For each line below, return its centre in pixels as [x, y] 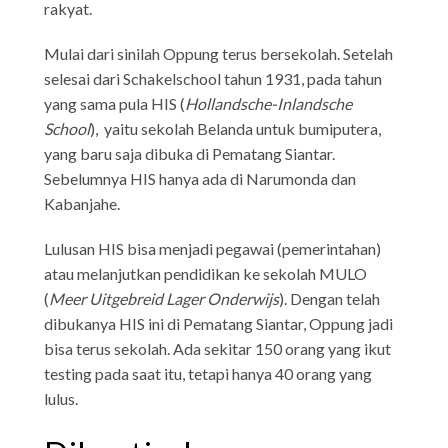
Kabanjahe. [84, 203]
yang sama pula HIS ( [115, 103]
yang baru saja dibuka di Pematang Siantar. [190, 153]
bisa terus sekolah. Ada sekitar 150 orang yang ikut [218, 348]
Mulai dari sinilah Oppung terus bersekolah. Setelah [219, 53]
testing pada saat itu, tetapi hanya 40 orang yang [208, 373]
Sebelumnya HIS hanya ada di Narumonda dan [200, 178]
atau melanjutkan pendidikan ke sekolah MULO [206, 273]
